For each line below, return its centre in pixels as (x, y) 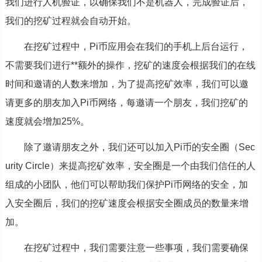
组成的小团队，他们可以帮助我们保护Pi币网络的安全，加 (126, 185)
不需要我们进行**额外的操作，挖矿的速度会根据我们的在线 (130, 65)
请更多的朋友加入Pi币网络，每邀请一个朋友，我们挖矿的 (126, 103)
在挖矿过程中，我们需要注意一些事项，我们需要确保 (136, 248)
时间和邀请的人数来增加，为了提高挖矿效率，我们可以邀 (127, 84)
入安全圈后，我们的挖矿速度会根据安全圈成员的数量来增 (127, 204)
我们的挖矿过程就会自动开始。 (70, 21)
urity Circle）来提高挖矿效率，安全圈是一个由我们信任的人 (130, 166)
